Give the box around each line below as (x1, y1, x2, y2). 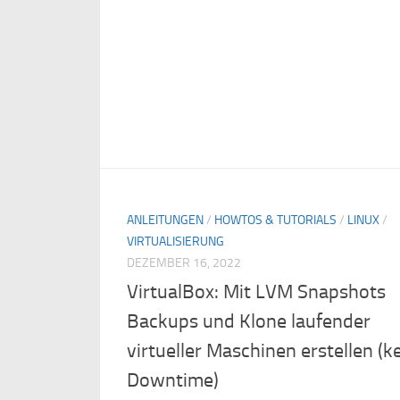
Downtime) (127, 368, 219, 392)
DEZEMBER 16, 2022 (127, 254, 241, 271)
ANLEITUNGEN (127, 212, 204, 228)
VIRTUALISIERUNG (127, 233, 224, 249)
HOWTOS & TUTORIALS (214, 212, 337, 228)
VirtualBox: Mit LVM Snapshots (127, 279, 386, 304)
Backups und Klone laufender (127, 309, 371, 333)
